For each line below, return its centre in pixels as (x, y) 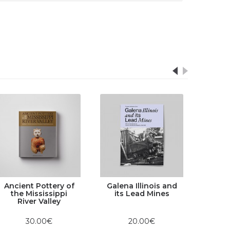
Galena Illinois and (142, 186)
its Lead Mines (142, 194)
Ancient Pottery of (39, 186)
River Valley (39, 201)
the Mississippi (39, 194)
